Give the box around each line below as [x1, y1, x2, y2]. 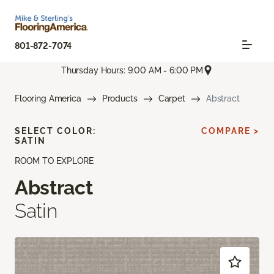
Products [102, 94, 138, 104]
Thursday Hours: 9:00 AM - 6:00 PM [61, 65, 204, 75]
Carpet [158, 94, 185, 104]
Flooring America [15, 94, 81, 104]
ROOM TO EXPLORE [15, 156, 94, 166]
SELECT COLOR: [15, 126, 96, 136]
